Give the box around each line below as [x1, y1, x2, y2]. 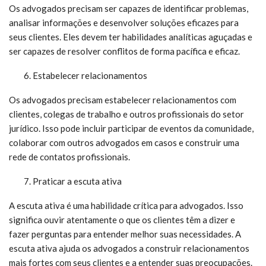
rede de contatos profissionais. [9, 151, 130, 162]
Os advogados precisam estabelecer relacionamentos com [9, 94, 236, 105]
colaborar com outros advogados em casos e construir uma [9, 137, 239, 148]
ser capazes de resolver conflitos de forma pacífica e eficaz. [9, 46, 240, 56]
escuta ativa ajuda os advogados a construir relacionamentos [9, 243, 249, 254]
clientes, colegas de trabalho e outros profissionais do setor [9, 109, 244, 119]
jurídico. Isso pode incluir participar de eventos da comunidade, [9, 123, 254, 134]
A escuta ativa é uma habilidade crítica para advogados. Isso [9, 200, 243, 211]
